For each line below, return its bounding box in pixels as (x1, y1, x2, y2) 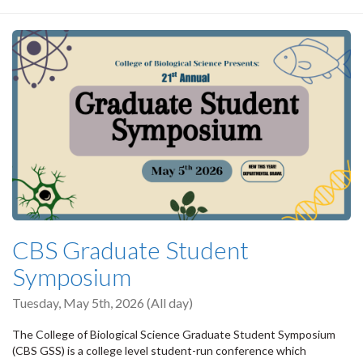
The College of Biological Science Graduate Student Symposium (12, 327, 335, 341)
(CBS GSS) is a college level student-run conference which (12, 343, 306, 357)
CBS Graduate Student (12, 234, 249, 264)
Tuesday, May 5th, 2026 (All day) (12, 294, 193, 310)
